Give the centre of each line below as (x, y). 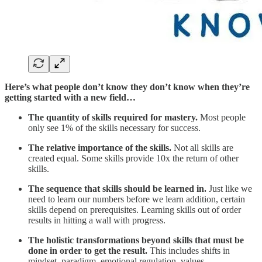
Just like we (229, 189)
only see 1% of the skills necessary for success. (114, 128)
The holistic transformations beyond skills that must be (136, 240)
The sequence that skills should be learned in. (117, 189)
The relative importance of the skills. (100, 148)
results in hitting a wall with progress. (97, 220)
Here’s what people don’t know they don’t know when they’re (127, 87)
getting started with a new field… (70, 98)
